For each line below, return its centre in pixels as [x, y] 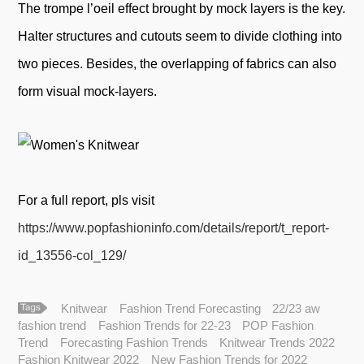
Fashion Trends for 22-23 [164, 325]
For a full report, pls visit [87, 200]
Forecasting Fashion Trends [134, 342]
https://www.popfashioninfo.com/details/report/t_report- [174, 227]
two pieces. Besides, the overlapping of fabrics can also [178, 63]
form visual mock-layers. [88, 91]
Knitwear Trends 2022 [277, 342]
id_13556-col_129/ [72, 255]
